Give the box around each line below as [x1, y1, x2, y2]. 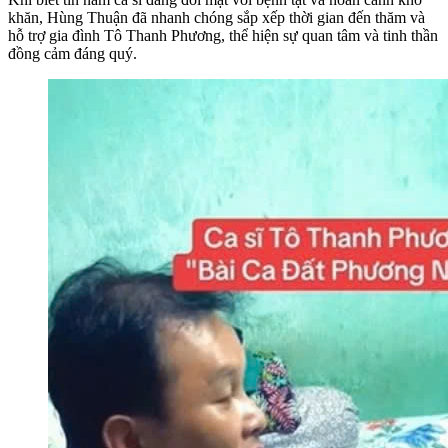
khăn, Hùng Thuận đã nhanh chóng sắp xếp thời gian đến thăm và [8, 8, 425, 26]
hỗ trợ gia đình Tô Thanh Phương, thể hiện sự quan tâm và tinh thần [8, 26, 438, 44]
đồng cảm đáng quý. [8, 44, 137, 62]
